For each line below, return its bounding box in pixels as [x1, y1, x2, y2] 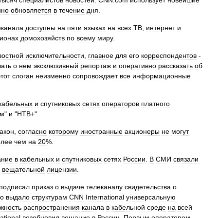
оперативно [119, 62, 156, 70]
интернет [146, 24, 175, 32]
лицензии [47, 165, 77, 173]
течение [59, 6, 85, 14]
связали [173, 155, 199, 163]
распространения [23, 203, 80, 211]
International [86, 193, 124, 201]
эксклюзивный [34, 62, 78, 70]
